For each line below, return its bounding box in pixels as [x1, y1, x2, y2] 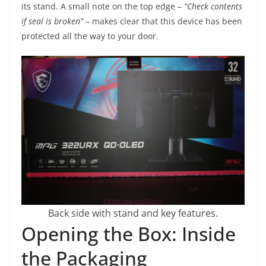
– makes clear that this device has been [83, 15, 242, 27]
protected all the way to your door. [21, 30, 159, 42]
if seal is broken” [21, 15, 83, 27]
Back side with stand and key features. [48, 206, 218, 220]
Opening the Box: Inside [21, 220, 236, 246]
